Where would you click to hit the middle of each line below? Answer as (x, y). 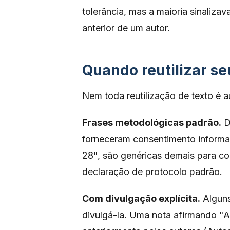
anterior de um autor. (126, 28)
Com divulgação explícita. (141, 198)
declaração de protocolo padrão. (152, 172)
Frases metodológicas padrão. (152, 122)
